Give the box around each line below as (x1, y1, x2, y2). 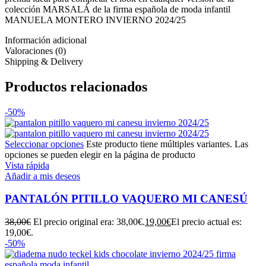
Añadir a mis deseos (5, 170, 80, 181)
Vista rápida (5, 160, 49, 170)
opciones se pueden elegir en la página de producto (5, 149, 195, 160)
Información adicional (5, 34, 87, 45)
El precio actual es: (171, 217, 242, 227)
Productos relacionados (5, 78, 147, 94)
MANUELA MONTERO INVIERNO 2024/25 (5, 14, 186, 25)
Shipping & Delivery (5, 56, 83, 66)
